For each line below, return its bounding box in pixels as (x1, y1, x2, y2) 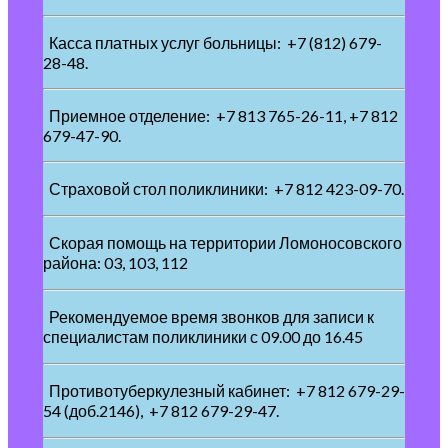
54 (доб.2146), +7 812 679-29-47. (43, 401, 279, 421)
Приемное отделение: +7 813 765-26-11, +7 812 (43, 106, 398, 126)
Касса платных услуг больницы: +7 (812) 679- (43, 33, 382, 53)
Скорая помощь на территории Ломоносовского (43, 233, 402, 253)
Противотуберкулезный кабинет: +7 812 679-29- (43, 381, 405, 401)
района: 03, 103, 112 (43, 253, 188, 273)
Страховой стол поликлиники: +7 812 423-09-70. (43, 179, 404, 199)
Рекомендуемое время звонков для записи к (43, 307, 374, 327)
